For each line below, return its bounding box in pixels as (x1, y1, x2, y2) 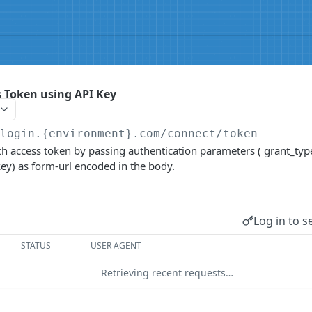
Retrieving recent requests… (101, 266, 233, 279)
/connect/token (160, 127, 258, 140)
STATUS (21, 240, 52, 251)
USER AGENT (91, 240, 142, 251)
